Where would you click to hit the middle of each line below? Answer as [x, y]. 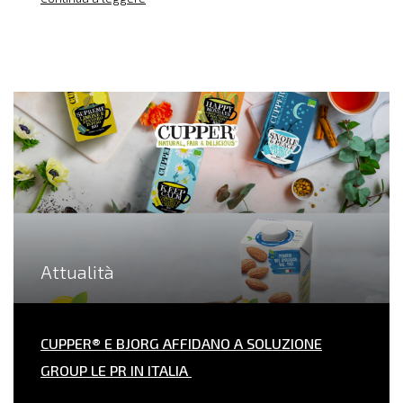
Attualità [77, 272]
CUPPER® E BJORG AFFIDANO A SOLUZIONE [181, 344]
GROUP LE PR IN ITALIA [116, 371]
